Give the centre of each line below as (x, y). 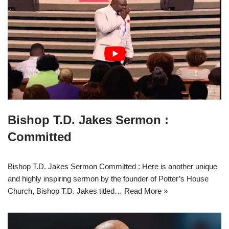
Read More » (146, 191)
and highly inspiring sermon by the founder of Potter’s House (108, 178)
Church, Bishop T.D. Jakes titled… (66, 191)
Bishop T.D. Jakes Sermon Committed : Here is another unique (112, 166)
